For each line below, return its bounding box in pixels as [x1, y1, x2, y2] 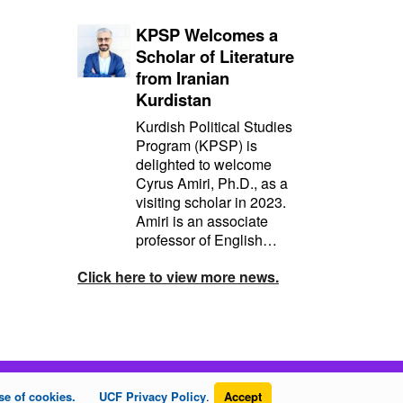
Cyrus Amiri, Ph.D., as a [136, 173, 289, 194]
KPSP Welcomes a [136, 22, 279, 48]
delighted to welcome [136, 154, 273, 175]
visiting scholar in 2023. [136, 192, 287, 213]
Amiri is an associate [136, 210, 269, 232]
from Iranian [136, 66, 230, 91]
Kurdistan [136, 87, 212, 112]
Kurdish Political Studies [136, 116, 293, 138]
